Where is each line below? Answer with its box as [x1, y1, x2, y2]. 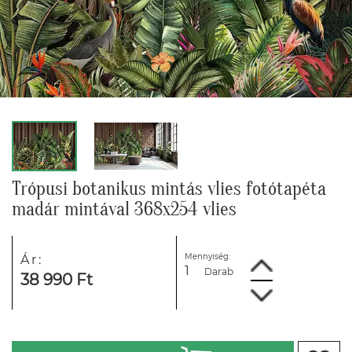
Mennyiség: [185, 251, 230, 262]
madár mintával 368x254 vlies [12, 198, 236, 220]
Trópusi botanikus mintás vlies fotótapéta [12, 178, 326, 200]
